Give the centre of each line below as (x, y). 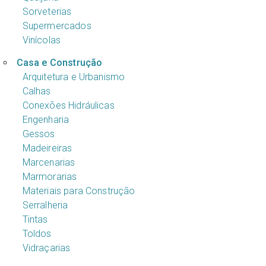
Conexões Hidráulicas (68, 105)
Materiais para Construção (79, 191)
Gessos (39, 134)
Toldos (37, 233)
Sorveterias (47, 11)
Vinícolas (42, 40)
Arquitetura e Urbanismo (74, 77)
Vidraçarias (46, 248)
